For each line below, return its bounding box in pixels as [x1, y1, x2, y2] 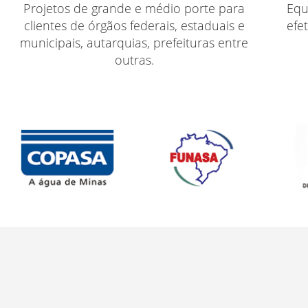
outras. [114, 51, 154, 68]
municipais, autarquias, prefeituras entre [20, 34, 249, 51]
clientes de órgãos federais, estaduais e [23, 16, 245, 34]
